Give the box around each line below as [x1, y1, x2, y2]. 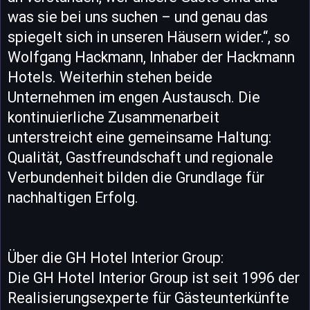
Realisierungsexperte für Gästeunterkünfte [8, 289, 289, 307]
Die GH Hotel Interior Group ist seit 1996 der [8, 269, 300, 286]
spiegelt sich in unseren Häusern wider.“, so [8, 28, 290, 46]
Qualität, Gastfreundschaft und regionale [8, 149, 273, 166]
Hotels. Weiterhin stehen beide [8, 69, 212, 86]
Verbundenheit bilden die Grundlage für [8, 169, 264, 186]
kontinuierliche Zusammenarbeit [8, 109, 219, 126]
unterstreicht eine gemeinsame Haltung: [8, 129, 271, 146]
